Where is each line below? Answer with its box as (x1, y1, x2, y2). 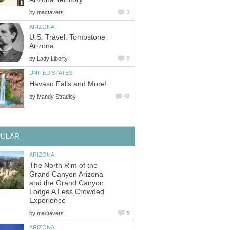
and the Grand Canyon (29, 179, 104, 187)
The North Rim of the (29, 161, 98, 169)
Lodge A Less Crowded (29, 187, 104, 196)
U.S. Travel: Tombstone (29, 33, 105, 42)
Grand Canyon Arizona (29, 170, 103, 178)
